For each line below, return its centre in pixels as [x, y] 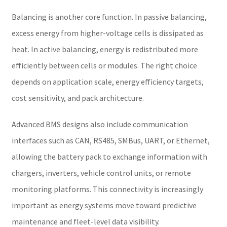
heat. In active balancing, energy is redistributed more [105, 49]
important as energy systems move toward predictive [104, 205]
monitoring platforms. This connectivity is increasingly [107, 189]
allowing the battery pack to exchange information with [109, 156]
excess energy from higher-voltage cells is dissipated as [107, 33]
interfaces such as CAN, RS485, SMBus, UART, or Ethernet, [110, 140]
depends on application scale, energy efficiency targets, [107, 81]
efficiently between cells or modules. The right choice [104, 65]
